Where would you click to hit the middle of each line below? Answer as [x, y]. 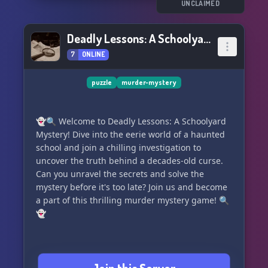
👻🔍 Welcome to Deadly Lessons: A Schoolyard [131, 121]
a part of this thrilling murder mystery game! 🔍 [133, 200]
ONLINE [94, 54]
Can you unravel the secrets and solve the [120, 174]
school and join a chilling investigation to [118, 147]
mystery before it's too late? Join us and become [132, 187]
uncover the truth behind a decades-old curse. [130, 161]
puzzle [102, 82]
